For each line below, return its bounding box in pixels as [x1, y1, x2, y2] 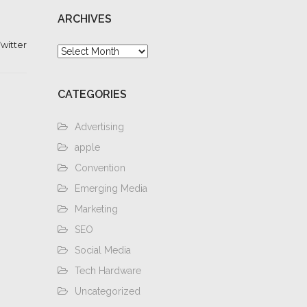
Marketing [74, 204, 118, 214]
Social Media [74, 245, 131, 256]
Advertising [74, 121, 124, 132]
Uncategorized [74, 286, 140, 297]
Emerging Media [74, 183, 147, 194]
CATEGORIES [57, 88, 127, 101]
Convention [74, 162, 125, 173]
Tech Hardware [74, 265, 141, 276]
